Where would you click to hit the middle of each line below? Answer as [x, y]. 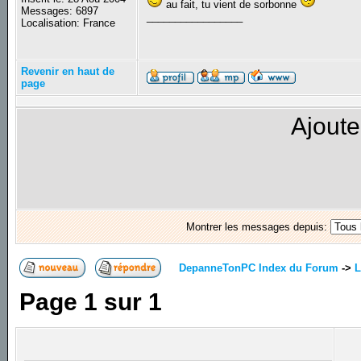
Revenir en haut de [68, 72]
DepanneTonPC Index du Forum [259, 268]
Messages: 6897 [60, 11]
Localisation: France [68, 23]
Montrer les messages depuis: [258, 227]
